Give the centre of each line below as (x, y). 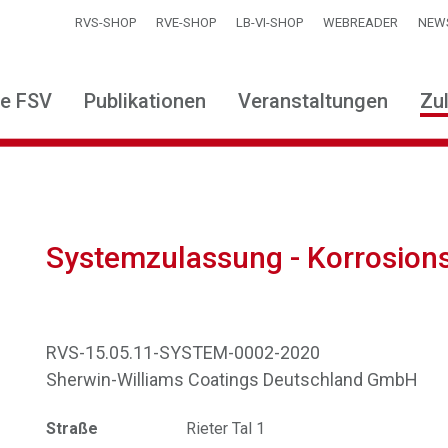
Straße (72, 428)
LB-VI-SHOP (269, 22)
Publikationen (145, 101)
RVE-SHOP (186, 22)
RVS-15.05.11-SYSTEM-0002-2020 (183, 352)
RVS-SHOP (105, 22)
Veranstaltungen (313, 101)
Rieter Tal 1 (226, 428)
